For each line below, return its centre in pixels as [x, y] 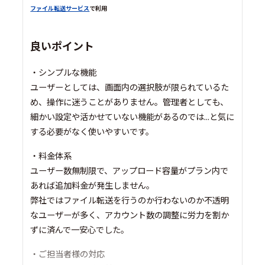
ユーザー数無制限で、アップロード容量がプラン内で [130, 170]
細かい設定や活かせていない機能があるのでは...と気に [132, 117]
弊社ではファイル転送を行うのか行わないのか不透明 [130, 200]
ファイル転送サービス [60, 8]
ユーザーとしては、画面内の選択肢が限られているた [130, 87]
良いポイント [62, 46]
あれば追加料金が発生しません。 [93, 185]
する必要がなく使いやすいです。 [92, 131]
